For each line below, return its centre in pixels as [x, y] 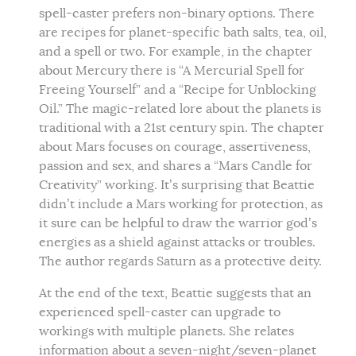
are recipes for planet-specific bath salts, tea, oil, [183, 33]
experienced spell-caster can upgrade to [160, 312]
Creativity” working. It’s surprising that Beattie [177, 185]
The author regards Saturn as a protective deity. [182, 261]
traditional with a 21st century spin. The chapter [182, 128]
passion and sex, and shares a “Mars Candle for [176, 166]
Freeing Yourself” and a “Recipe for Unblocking [178, 90]
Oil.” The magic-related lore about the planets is [180, 109]
